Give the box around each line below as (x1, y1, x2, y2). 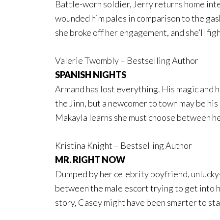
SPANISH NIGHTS (55, 69, 126, 80)
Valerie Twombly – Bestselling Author (55, 55, 198, 66)
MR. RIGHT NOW (55, 154, 127, 165)
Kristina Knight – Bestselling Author (55, 139, 192, 151)
